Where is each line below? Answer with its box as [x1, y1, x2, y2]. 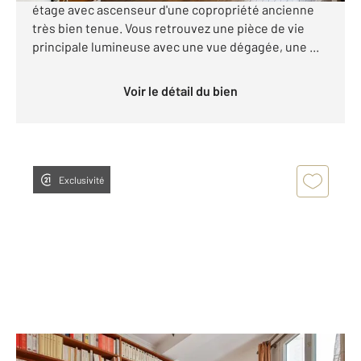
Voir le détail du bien [131, 82, 238, 98]
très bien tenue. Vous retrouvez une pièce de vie [32, 19, 305, 35]
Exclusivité [59, 173, 104, 185]
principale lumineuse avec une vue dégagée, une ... [32, 38, 319, 54]
